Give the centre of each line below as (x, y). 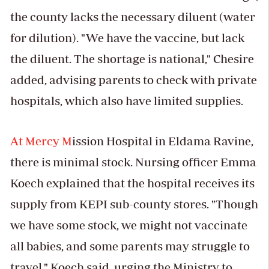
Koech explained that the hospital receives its (132, 183)
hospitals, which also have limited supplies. (126, 101)
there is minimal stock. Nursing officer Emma (133, 162)
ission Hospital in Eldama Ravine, (162, 141)
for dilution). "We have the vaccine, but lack (127, 38)
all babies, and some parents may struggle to (130, 246)
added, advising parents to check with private (133, 80)
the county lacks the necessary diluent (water (132, 17)
